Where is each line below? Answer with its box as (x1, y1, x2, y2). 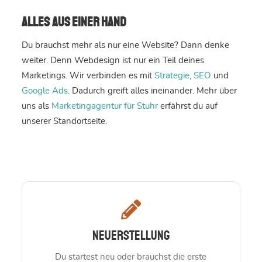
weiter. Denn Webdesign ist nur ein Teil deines (21, 56, 204, 65)
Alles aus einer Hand (21, 16, 126, 30)
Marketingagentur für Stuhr (51, 102, 158, 111)
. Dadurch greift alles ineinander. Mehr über (67, 87, 237, 96)
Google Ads (21, 87, 68, 96)
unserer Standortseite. (21, 117, 107, 126)
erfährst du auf (157, 102, 218, 111)
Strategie (154, 71, 189, 81)
